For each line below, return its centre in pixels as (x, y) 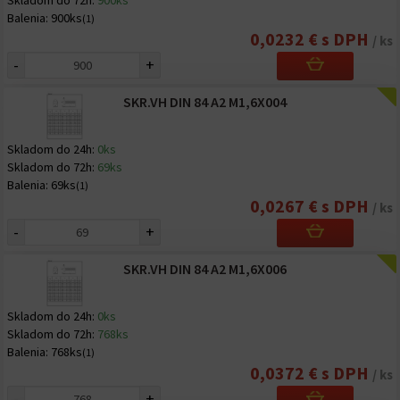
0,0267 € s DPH (311, 206)
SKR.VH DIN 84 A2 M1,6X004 (204, 102)
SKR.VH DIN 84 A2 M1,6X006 (204, 269)
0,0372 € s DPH (311, 373)
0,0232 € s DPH (311, 39)
